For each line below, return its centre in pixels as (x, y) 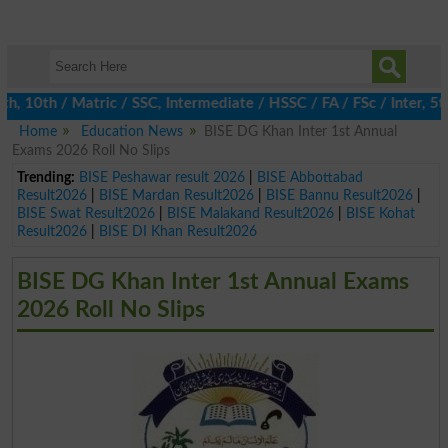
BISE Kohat (380, 213)
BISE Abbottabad (309, 177)
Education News (132, 131)
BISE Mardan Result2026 (176, 195)
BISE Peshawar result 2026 (161, 177)
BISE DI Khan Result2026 (177, 231)
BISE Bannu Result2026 (339, 195)
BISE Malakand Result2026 (250, 213)
